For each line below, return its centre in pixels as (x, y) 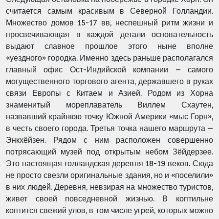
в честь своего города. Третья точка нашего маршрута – (109, 128)
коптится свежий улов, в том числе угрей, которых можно (109, 210)
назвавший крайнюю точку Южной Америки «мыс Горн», (109, 117)
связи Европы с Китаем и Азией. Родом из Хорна (109, 93)
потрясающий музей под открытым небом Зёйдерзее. (109, 152)
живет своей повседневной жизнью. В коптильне (109, 199)
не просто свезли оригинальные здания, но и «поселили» (109, 175)
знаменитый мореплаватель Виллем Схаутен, (109, 105)
